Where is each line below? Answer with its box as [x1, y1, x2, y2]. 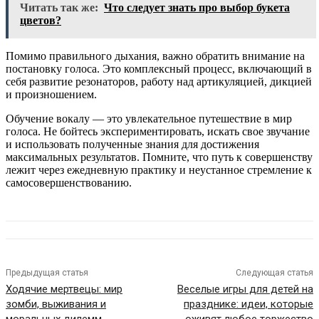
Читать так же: [20, 1, 98, 14]
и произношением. [6, 88, 97, 101]
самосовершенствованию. [6, 177, 132, 189]
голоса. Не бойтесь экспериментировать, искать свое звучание [6, 125, 310, 138]
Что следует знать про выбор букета [104, 1, 290, 14]
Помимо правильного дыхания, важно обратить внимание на [6, 50, 305, 63]
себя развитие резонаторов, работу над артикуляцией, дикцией [6, 75, 312, 88]
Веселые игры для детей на [177, 283, 313, 296]
